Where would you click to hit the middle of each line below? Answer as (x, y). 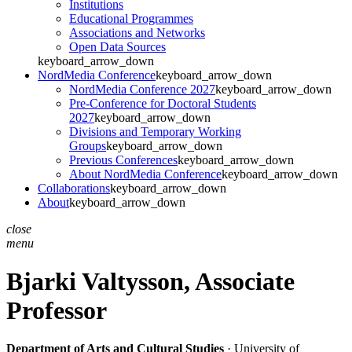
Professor (57, 310)
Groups (88, 145)
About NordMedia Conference (145, 174)
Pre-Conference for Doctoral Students (163, 103)
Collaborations (74, 188)
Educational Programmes (131, 18)
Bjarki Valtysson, (101, 281)
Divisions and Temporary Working (155, 131)
